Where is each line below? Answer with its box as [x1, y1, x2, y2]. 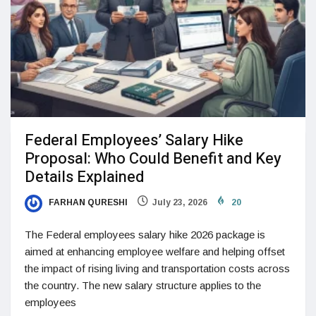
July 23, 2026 [152, 197, 207, 208]
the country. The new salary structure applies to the [25, 279, 261, 291]
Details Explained [25, 166, 147, 189]
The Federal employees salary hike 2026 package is [25, 228, 265, 241]
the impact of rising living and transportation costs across [25, 262, 290, 274]
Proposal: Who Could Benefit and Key [25, 147, 281, 171]
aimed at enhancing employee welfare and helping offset [25, 245, 285, 257]
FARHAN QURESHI [47, 197, 128, 208]
